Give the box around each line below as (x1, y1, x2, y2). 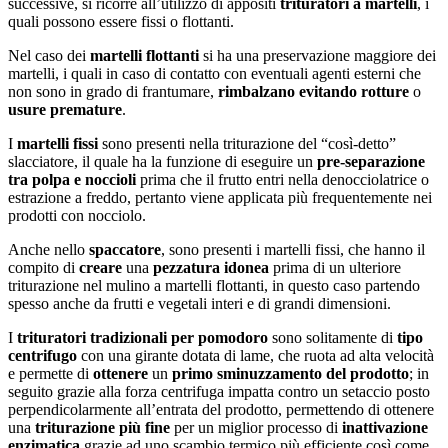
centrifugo (8, 346, 77, 364)
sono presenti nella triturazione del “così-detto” (98, 134, 396, 152)
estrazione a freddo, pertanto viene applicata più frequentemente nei (8, 188, 432, 206)
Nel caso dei (8, 46, 90, 64)
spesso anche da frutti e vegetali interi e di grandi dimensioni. (8, 294, 391, 312)
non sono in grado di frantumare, (8, 82, 218, 100)
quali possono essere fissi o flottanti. (8, 12, 234, 30)
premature (50, 100, 122, 118)
